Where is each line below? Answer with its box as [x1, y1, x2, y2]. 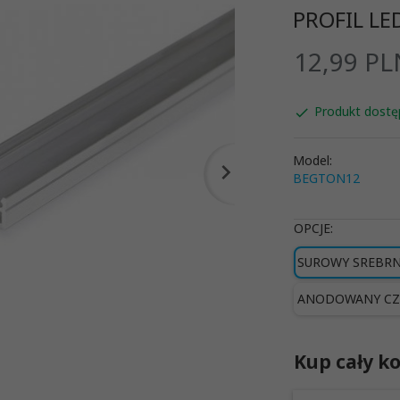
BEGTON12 [292, 169, 360, 187]
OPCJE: [293, 219, 337, 237]
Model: [292, 151, 332, 169]
